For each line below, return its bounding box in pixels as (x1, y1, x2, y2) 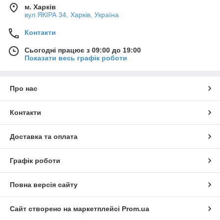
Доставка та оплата (10, 133, 78, 141)
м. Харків (25, 3, 56, 11)
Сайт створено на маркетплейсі (10, 205, 122, 213)
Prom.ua (122, 205, 149, 213)
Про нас (10, 84, 37, 93)
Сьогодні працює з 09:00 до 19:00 (25, 46, 141, 55)
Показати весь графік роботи (25, 54, 127, 62)
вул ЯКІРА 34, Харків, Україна (25, 11, 119, 19)
